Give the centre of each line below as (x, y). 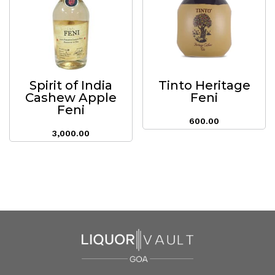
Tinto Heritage (204, 85)
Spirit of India (71, 85)
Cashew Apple (71, 97)
